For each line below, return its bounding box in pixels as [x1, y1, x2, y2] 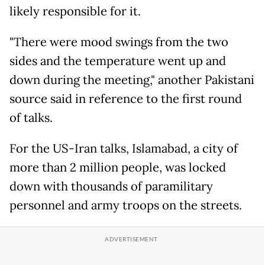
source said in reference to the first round [9, 91, 242, 107]
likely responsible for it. [9, 4, 141, 20]
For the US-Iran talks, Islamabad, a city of [9, 141, 238, 157]
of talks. [9, 110, 53, 126]
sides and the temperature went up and [9, 53, 226, 69]
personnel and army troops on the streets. [9, 198, 242, 214]
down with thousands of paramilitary [9, 179, 213, 195]
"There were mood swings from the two [9, 34, 228, 50]
